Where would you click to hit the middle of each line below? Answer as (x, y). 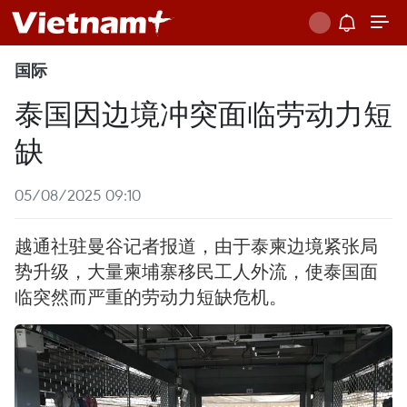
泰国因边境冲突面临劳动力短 (203, 112)
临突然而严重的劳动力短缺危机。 (151, 297)
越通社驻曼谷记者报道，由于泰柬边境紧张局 (196, 246)
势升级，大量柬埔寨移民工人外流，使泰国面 (196, 271)
